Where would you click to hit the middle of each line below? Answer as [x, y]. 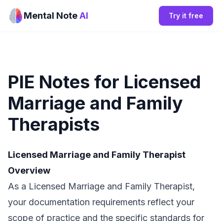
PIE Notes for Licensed [104, 82]
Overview [29, 170]
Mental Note [52, 16]
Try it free [186, 16]
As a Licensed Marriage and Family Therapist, [101, 186]
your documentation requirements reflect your [101, 202]
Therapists [54, 124]
